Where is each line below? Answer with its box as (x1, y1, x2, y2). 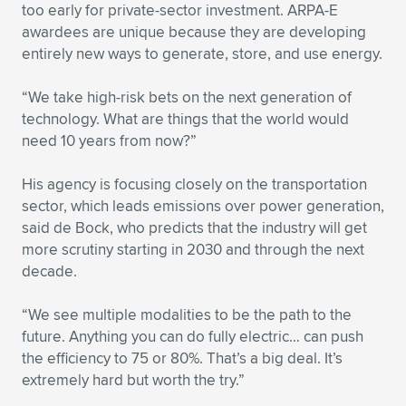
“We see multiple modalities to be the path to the (22, 304, 352, 325)
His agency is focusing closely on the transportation (22, 173, 367, 195)
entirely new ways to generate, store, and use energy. (22, 43, 382, 64)
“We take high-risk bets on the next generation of (22, 86, 352, 108)
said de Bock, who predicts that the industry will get (22, 217, 367, 238)
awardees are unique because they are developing (22, 21, 366, 43)
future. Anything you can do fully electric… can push (22, 325, 363, 347)
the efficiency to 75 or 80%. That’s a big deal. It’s (22, 347, 343, 369)
